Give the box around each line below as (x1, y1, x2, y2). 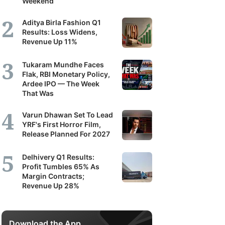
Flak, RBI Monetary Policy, (22, 70, 110, 78)
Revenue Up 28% (22, 181, 79, 190)
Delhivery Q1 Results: (22, 153, 94, 161)
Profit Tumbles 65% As (22, 162, 99, 171)
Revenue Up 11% (22, 37, 77, 46)
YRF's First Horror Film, (22, 120, 101, 129)
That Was (22, 89, 54, 97)
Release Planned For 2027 (22, 130, 110, 138)
